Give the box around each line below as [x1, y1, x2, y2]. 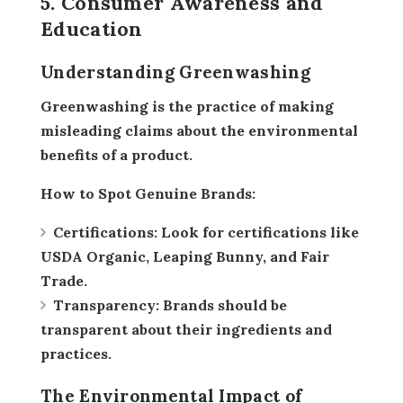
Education [40, 15, 143, 41]
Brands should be [159, 295, 287, 314]
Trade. [40, 271, 87, 290]
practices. [40, 344, 112, 363]
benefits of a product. [40, 145, 193, 164]
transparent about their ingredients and [40, 319, 332, 338]
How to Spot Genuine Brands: [53, 184, 255, 202]
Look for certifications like [157, 222, 359, 241]
